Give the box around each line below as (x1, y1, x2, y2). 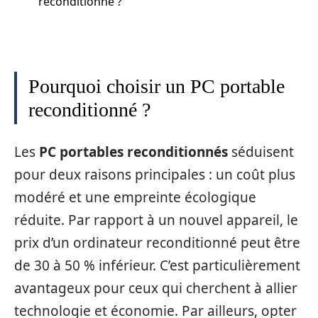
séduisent (228, 142, 294, 161)
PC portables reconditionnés (39, 142, 228, 161)
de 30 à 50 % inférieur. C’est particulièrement (14, 256, 300, 275)
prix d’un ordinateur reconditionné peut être (14, 233, 300, 252)
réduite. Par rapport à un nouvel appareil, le (14, 210, 298, 229)
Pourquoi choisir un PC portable (28, 75, 285, 97)
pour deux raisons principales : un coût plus (14, 165, 295, 184)
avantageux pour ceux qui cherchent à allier (14, 278, 297, 297)
